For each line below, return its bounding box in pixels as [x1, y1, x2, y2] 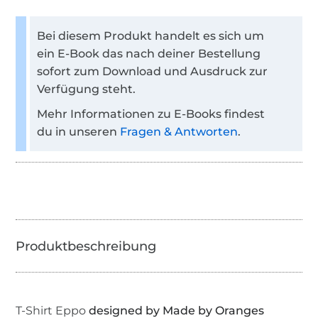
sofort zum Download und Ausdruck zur [37, 64, 268, 78]
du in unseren [37, 124, 121, 138]
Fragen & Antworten [120, 124, 238, 138]
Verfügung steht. [37, 82, 136, 96]
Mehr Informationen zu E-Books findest [37, 106, 265, 121]
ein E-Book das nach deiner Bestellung [37, 46, 261, 60]
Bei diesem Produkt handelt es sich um [37, 28, 265, 43]
